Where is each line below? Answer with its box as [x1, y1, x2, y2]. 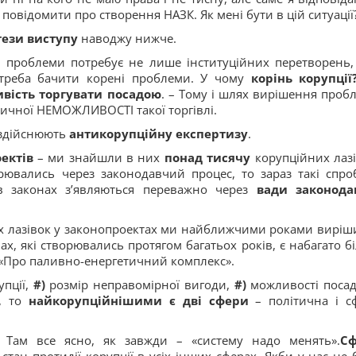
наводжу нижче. [78, 30, 176, 46]
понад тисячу [164, 149, 251, 165]
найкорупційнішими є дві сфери [29, 292, 249, 308]
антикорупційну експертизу [69, 126, 248, 141]
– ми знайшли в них [33, 149, 164, 165]
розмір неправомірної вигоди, [44, 277, 234, 292]
